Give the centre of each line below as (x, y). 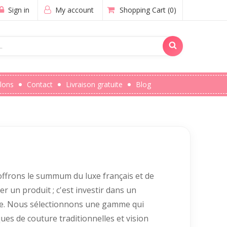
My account (73, 10)
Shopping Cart (143, 10)
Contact (40, 84)
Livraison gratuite (94, 84)
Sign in (18, 10)
